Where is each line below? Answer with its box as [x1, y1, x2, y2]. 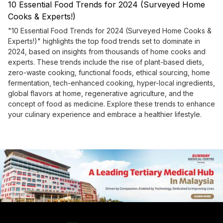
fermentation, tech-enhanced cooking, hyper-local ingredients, [8, 79, 215, 88]
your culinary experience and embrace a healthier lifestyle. [8, 110, 202, 119]
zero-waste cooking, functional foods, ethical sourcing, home [8, 68, 210, 77]
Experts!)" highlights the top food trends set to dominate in [8, 37, 200, 46]
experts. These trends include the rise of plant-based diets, [8, 58, 204, 67]
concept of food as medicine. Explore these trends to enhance [8, 100, 215, 109]
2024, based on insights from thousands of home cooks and [8, 47, 206, 56]
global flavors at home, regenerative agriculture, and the [8, 89, 194, 98]
